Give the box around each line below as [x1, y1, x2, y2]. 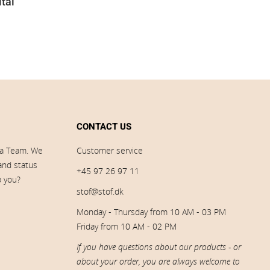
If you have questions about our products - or [77, 241, 241, 253]
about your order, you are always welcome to [77, 256, 240, 267]
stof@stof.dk [77, 186, 124, 197]
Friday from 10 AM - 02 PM [77, 221, 177, 232]
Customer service [77, 145, 143, 156]
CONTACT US [77, 120, 131, 133]
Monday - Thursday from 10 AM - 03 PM [77, 206, 226, 218]
